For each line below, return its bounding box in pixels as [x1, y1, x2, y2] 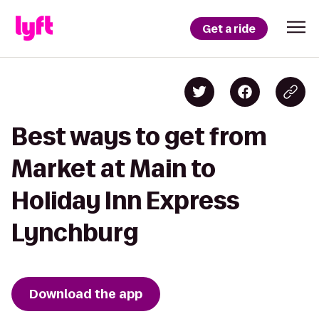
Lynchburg [11, 219, 138, 246]
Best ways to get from [11, 123, 267, 150]
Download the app [29, 286, 142, 303]
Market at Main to [11, 155, 216, 182]
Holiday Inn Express [11, 187, 239, 214]
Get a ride [202, 21, 256, 36]
